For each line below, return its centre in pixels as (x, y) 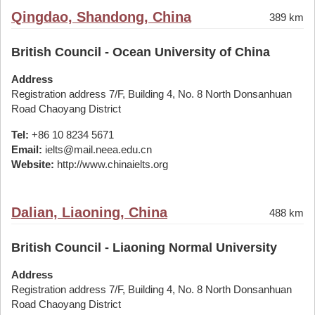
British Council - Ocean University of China (141, 52)
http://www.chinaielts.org (111, 164)
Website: (33, 164)
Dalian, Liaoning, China (89, 212)
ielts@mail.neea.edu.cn (97, 149)
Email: (27, 149)
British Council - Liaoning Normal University (144, 247)
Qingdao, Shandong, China (101, 17)
